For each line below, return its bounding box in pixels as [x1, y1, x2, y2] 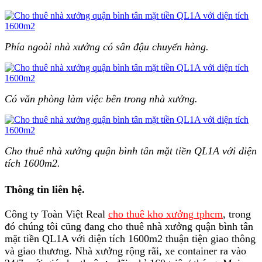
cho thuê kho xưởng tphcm [108, 208, 223, 220]
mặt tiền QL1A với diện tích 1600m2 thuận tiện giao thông [5, 233, 256, 245]
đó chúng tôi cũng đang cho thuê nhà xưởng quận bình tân [5, 220, 253, 233]
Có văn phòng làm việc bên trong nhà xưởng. [5, 92, 198, 105]
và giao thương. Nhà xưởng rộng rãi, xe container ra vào [5, 245, 246, 257]
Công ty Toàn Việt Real [5, 208, 108, 220]
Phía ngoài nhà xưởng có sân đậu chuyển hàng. [5, 40, 209, 53]
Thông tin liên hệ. [5, 184, 85, 196]
